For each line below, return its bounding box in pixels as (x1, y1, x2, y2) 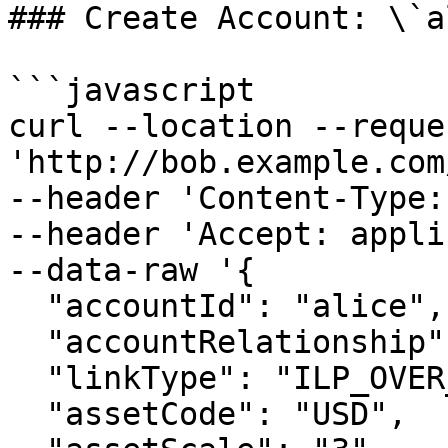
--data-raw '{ (8, 252, 255, 288)
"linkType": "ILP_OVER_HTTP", (8, 360, 46, 396)
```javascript (8, 72, 255, 108)
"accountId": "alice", (8, 288, 46, 324)
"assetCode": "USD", (8, 396, 46, 432)
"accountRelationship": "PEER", (8, 324, 46, 360)
